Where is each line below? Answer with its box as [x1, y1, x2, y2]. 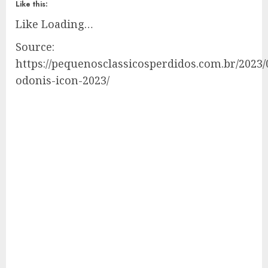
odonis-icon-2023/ [16, 73, 109, 87]
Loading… [41, 17, 93, 31]
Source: [16, 39, 54, 54]
